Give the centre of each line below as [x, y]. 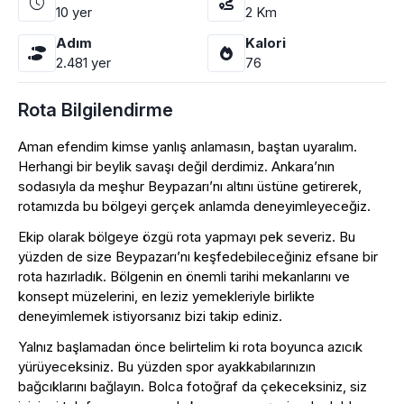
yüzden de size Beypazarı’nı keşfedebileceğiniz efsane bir [198, 257]
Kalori [266, 43]
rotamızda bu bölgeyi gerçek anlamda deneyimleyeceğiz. [196, 206]
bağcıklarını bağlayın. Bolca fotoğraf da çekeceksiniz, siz [193, 386]
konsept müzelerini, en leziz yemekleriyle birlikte [166, 296]
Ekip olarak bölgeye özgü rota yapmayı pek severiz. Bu [187, 237]
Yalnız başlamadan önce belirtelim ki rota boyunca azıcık [190, 347]
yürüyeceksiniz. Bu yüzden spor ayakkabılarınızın [167, 367]
